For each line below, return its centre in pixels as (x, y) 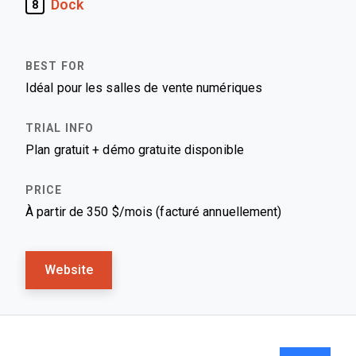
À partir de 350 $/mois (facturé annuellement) (154, 212)
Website (69, 270)
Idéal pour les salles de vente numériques (144, 88)
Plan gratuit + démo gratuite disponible (135, 150)
